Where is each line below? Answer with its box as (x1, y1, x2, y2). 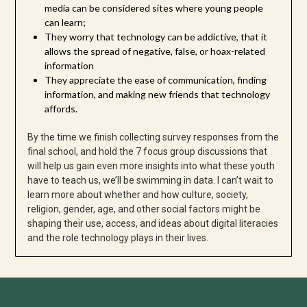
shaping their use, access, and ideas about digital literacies (27, 218, 278, 230)
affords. (44, 103, 77, 115)
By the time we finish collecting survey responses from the (27, 132, 279, 143)
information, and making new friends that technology (44, 88, 270, 101)
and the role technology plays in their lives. (27, 232, 208, 244)
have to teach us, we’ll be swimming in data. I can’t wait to (27, 175, 273, 186)
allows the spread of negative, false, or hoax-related (44, 45, 265, 58)
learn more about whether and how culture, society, (27, 189, 248, 201)
